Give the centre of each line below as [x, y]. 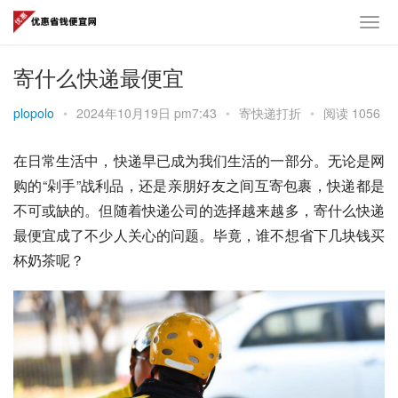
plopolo [34, 113]
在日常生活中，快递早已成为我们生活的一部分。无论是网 [199, 160]
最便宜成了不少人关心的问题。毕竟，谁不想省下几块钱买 [199, 235]
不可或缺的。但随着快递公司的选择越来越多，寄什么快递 [199, 210]
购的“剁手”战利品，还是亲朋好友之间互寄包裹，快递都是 [199, 185]
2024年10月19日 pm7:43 [148, 113]
